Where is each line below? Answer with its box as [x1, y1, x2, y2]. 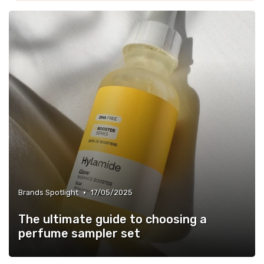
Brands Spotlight [18, 188, 78, 197]
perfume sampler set [18, 226, 140, 240]
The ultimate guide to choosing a [18, 212, 207, 226]
